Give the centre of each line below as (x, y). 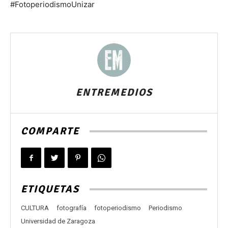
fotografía (72, 208)
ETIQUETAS (50, 189)
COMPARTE (50, 131)
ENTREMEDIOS (114, 93)
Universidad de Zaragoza (58, 221)
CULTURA (35, 208)
